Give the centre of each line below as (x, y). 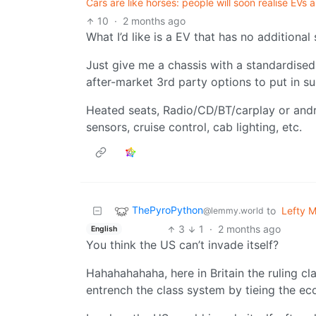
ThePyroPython (168, 210)
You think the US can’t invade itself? (182, 245)
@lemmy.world (233, 211)
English (104, 229)
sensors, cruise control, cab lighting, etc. (194, 127)
